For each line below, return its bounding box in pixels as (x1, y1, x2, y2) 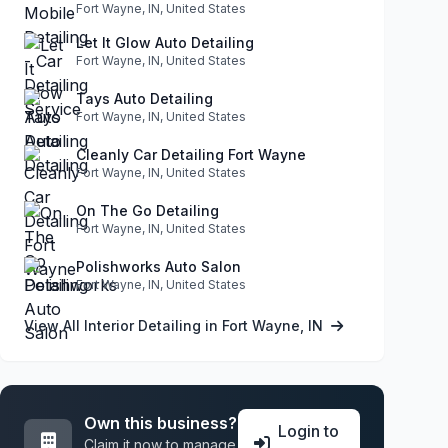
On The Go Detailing (76, 201, 219, 219)
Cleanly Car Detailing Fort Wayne (76, 145, 306, 163)
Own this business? (84, 412, 237, 433)
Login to (277, 420, 339, 441)
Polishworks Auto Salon (76, 257, 241, 275)
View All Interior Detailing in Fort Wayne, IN (24, 316, 327, 334)
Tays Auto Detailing (76, 89, 213, 107)
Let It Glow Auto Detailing (76, 33, 254, 51)
